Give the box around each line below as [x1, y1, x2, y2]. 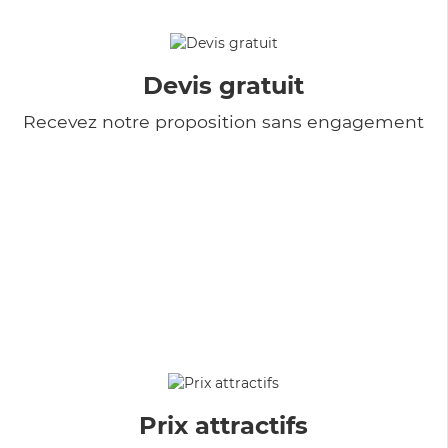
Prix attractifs [139, 410, 308, 440]
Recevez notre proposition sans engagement [23, 110, 424, 132]
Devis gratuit [143, 70, 304, 100]
